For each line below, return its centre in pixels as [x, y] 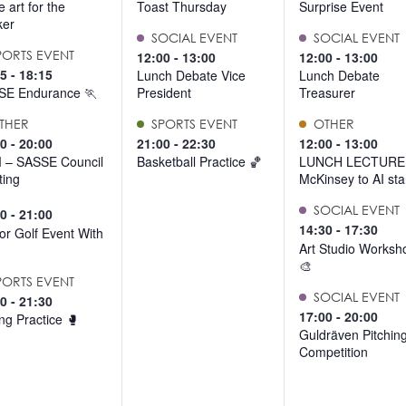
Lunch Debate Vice [191, 76]
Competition [334, 351]
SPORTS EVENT [194, 124]
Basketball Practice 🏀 [199, 162]
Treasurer [328, 93]
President [164, 93]
